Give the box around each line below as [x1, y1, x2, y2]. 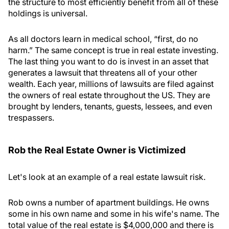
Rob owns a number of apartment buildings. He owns [8, 197, 209, 208]
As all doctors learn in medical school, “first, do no [8, 34, 198, 44]
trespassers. [8, 112, 54, 123]
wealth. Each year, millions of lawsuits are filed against [8, 79, 214, 89]
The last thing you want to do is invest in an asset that [8, 56, 209, 66]
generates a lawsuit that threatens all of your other [8, 67, 197, 78]
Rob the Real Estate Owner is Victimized [8, 145, 186, 155]
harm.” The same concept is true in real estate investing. [8, 45, 218, 55]
